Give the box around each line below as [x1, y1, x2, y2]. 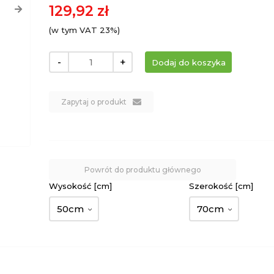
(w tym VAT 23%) [49, 25, 120, 35]
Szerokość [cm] [189, 181, 254, 191]
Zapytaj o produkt [61, 97, 127, 106]
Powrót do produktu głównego [84, 165, 201, 174]
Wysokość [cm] [49, 181, 113, 191]
